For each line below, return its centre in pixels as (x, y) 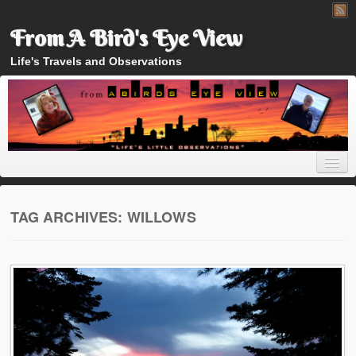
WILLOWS (161, 217)
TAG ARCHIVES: (69, 217)
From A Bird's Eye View (127, 38)
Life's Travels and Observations (97, 61)
